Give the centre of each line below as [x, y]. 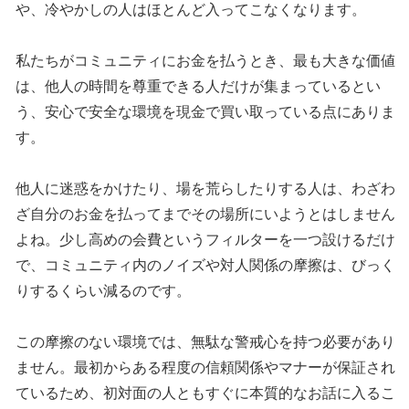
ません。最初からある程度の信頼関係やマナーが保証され [206, 368]
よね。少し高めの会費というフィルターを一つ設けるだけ [206, 240]
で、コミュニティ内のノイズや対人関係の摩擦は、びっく [206, 266]
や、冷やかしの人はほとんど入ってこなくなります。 [191, 10]
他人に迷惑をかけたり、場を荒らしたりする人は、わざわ [206, 189]
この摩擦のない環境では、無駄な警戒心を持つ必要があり [206, 342]
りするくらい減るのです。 [104, 291]
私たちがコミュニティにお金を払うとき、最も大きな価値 [206, 61]
